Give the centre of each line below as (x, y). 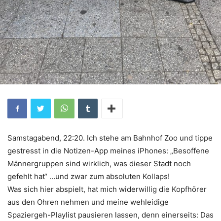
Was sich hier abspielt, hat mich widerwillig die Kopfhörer (107, 189)
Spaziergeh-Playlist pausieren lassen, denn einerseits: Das (110, 215)
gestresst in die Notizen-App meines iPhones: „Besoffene (108, 151)
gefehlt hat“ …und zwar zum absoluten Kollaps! (89, 176)
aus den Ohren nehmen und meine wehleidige (88, 202)
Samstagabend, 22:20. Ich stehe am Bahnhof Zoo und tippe (110, 138)
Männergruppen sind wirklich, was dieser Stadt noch (99, 164)
